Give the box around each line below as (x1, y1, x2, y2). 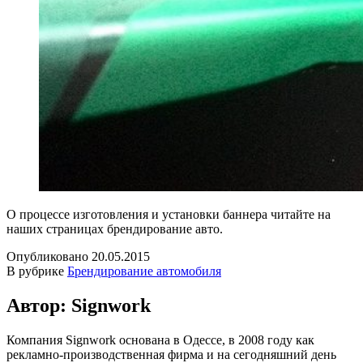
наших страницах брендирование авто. (6, 221, 223, 236)
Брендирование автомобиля (67, 263, 221, 278)
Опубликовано (6, 249, 92, 263)
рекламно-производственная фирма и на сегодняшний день (6, 347, 336, 361)
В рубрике (6, 263, 67, 278)
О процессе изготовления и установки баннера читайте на (6, 207, 331, 221)
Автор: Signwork (6, 294, 151, 316)
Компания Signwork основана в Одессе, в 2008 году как (6, 332, 314, 347)
